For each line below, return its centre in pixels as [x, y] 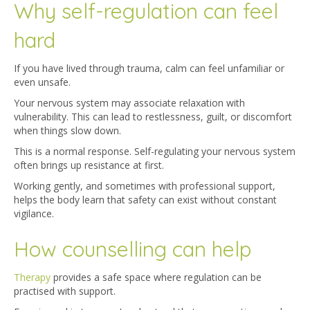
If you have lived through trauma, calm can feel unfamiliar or [149, 69]
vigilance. [34, 214]
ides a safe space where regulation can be [167, 277]
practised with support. [66, 291]
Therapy [32, 277]
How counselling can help [133, 249]
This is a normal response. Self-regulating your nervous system [155, 152]
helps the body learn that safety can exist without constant [145, 200]
